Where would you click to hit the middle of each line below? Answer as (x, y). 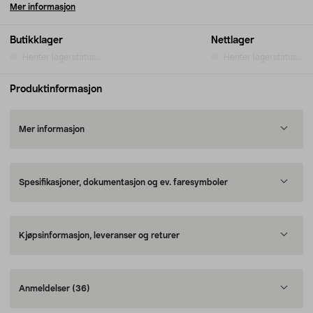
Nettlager (233, 41)
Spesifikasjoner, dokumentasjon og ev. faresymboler (123, 182)
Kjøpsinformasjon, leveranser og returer (99, 235)
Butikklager (36, 41)
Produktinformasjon (56, 89)
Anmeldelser (45, 289)
